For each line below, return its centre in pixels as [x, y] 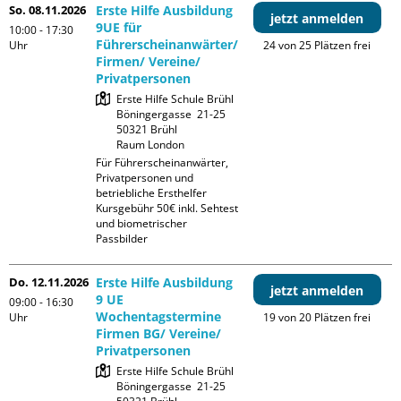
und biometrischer [142, 224]
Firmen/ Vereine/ [149, 62]
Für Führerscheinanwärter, [162, 163]
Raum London [151, 145]
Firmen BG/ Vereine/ [159, 334]
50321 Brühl [147, 130]
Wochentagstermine [159, 317]
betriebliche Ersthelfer [152, 193]
